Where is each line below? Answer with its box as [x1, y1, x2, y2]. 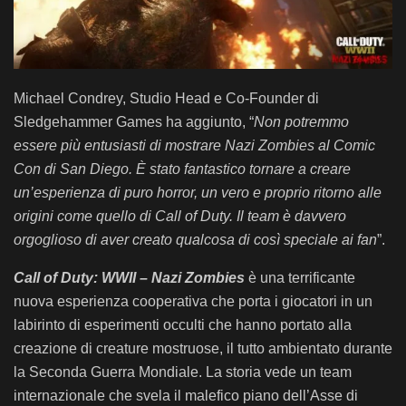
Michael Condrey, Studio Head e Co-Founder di [14, 90, 319, 106]
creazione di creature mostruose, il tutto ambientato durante [14, 340, 392, 356]
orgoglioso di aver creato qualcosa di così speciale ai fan [14, 231, 377, 247]
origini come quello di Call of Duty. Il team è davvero [14, 208, 346, 224]
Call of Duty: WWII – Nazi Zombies [14, 269, 245, 285]
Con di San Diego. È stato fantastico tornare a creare [14, 160, 351, 177]
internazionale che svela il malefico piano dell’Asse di [14, 387, 358, 403]
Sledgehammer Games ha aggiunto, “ [14, 113, 254, 130]
